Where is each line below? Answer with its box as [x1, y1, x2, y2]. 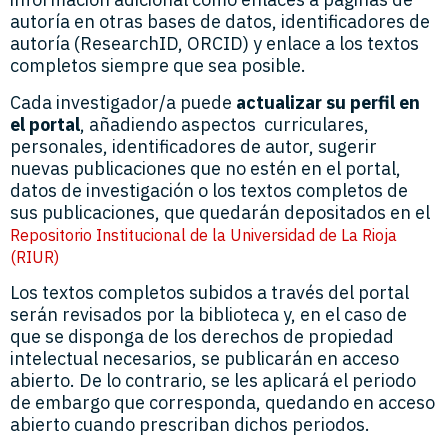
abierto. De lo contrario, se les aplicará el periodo [10, 369, 416, 393]
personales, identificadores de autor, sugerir [10, 134, 377, 158]
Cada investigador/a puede [10, 90, 236, 114]
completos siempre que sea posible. [10, 54, 306, 78]
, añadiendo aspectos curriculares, [80, 112, 369, 136]
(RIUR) [10, 246, 59, 267]
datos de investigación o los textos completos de [10, 178, 408, 202]
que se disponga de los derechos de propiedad [10, 325, 394, 349]
